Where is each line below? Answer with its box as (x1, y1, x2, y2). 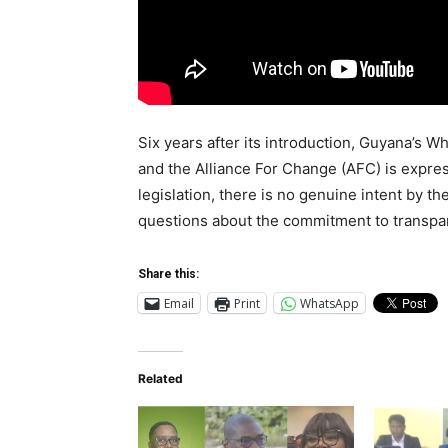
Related (138, 371, 183, 387)
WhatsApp (300, 294, 359, 312)
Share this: (138, 267, 199, 282)
